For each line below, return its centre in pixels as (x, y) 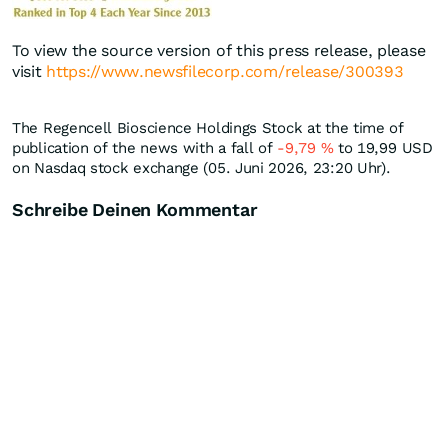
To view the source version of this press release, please (219, 51)
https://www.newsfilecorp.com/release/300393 (225, 72)
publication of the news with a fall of (145, 148)
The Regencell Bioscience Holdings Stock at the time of (208, 128)
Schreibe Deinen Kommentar (135, 210)
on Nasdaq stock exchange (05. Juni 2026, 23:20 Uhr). (201, 168)
